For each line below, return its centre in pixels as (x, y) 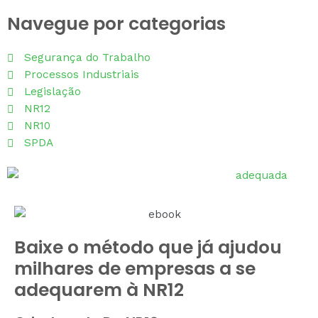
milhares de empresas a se (135, 268)
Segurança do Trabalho (88, 58)
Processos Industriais (82, 75)
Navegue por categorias (116, 24)
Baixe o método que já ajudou (148, 247)
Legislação (53, 92)
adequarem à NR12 (99, 290)
